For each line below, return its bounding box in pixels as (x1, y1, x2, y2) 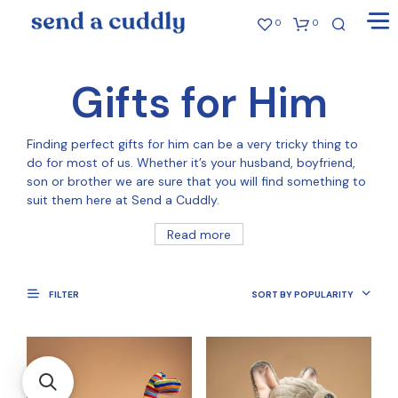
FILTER (47, 288, 79, 300)
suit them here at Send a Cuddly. (27, 191, 219, 208)
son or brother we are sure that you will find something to (27, 172, 366, 189)
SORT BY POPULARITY (251, 289, 354, 301)
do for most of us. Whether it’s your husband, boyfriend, (27, 154, 355, 171)
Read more (167, 226, 231, 243)
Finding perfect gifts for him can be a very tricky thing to (27, 135, 358, 152)
